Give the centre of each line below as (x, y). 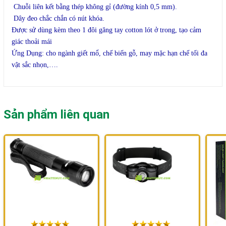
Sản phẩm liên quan (56, 115)
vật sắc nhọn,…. (35, 65)
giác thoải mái (32, 42)
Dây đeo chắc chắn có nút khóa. (59, 19)
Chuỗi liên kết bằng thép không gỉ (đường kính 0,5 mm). (96, 7)
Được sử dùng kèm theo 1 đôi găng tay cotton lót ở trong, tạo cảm (106, 30)
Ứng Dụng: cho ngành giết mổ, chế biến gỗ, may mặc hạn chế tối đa (109, 53)
